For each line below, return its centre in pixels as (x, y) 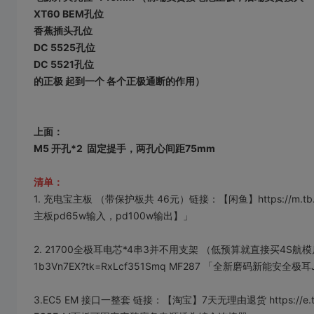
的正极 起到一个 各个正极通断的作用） (119, 81)
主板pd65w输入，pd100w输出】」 (113, 215)
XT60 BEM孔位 (69, 13)
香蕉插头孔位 (63, 30)
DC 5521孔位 (64, 64)
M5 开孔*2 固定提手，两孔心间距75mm (124, 148)
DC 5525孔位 (64, 47)
